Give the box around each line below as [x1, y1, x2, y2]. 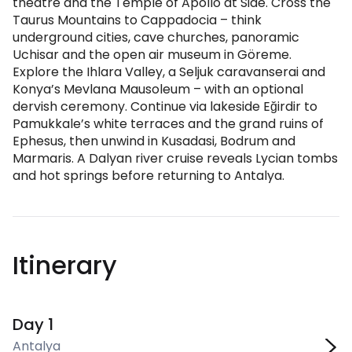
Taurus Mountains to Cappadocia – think [13, 11, 262, 29]
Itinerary [13, 247, 117, 283]
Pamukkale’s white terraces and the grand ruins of [13, 115, 324, 133]
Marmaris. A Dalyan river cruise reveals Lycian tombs [13, 149, 338, 167]
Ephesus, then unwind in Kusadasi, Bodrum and [13, 132, 295, 150]
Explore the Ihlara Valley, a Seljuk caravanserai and [13, 63, 325, 81]
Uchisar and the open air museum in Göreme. [13, 46, 291, 64]
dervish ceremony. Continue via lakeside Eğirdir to [13, 97, 317, 115]
